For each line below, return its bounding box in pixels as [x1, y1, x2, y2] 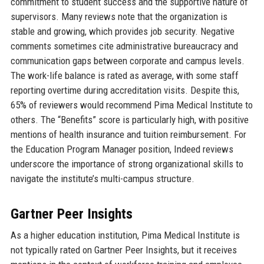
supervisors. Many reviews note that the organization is [10, 10, 227, 22]
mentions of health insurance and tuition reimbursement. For [10, 128, 246, 140]
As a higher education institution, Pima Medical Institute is [10, 229, 240, 241]
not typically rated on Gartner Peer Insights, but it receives [10, 243, 237, 256]
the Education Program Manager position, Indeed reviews [10, 143, 233, 155]
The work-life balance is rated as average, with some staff [10, 69, 239, 81]
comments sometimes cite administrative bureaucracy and [10, 39, 238, 52]
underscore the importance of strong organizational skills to [10, 157, 243, 170]
